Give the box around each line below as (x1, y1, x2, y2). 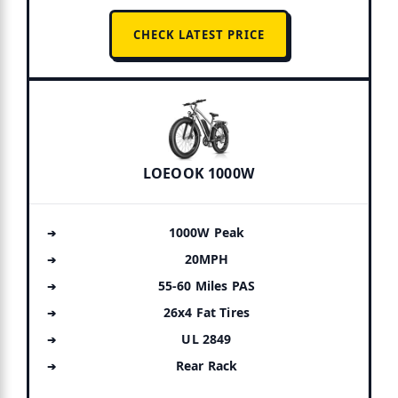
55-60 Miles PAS (157, 276, 256, 294)
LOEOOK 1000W (142, 163, 255, 183)
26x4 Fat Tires (163, 303, 251, 321)
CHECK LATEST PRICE (132, 26, 265, 43)
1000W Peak (168, 223, 245, 241)
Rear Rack (175, 356, 238, 374)
